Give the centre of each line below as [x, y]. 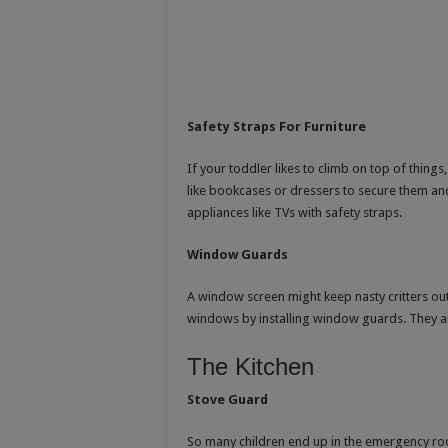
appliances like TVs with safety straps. [294, 212]
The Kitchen [250, 366]
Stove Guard [227, 399]
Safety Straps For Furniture [276, 126]
